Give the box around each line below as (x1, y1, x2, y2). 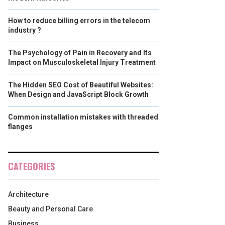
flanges (8, 123, 33, 131)
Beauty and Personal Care (8, 205, 93, 213)
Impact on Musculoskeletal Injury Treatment (8, 58, 156, 66)
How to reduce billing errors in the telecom (8, 17, 150, 25)
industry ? (8, 26, 41, 34)
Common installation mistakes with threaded (8, 113, 158, 121)
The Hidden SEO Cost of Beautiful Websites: (8, 81, 153, 89)
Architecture (8, 190, 49, 198)
